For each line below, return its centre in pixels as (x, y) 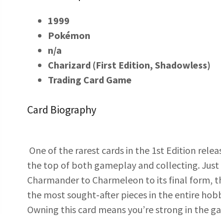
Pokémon (69, 35)
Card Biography (61, 110)
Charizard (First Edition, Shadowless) (129, 65)
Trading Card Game (90, 80)
